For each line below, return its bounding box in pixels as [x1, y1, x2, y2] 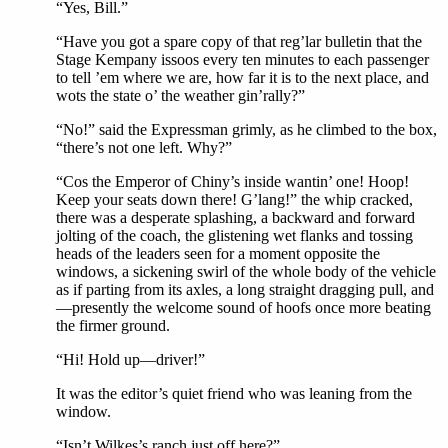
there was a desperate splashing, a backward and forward [56, 209, 415, 226]
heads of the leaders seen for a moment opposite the [56, 245, 380, 262]
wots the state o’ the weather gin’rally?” [56, 87, 305, 104]
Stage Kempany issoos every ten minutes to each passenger [56, 51, 429, 68]
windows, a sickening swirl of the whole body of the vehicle [56, 263, 436, 280]
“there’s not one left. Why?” [56, 139, 232, 156]
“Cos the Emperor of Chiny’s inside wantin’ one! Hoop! [56, 173, 409, 190]
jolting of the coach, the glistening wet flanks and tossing [56, 227, 413, 244]
